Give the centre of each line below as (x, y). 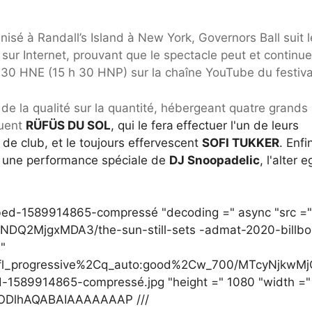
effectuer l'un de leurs (237, 125)
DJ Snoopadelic (214, 160)
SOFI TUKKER (241, 142)
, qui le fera (142, 125)
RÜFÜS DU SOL (68, 125)
